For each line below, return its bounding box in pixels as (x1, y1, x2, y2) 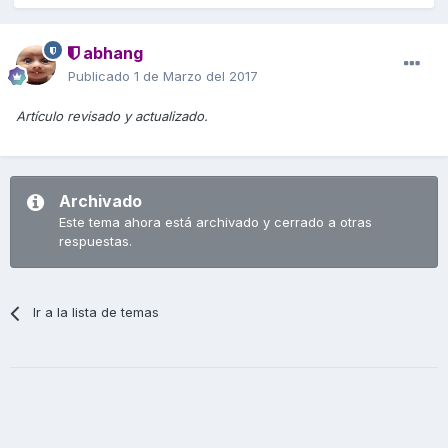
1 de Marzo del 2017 (134, 68, 258, 85)
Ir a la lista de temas (33, 304, 160, 321)
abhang (79, 43, 143, 64)
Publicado (68, 68, 134, 85)
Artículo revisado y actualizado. (16, 108, 208, 125)
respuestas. (59, 233, 132, 250)
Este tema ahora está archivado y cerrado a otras (59, 214, 372, 231)
